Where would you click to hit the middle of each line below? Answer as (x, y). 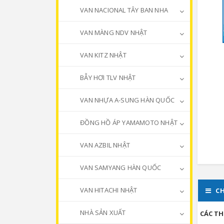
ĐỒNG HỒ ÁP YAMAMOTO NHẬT (128, 122)
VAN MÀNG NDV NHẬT (113, 32)
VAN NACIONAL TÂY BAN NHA (123, 10)
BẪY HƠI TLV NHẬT (107, 77)
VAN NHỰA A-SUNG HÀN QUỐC (126, 100)
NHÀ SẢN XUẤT (102, 212)
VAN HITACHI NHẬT (108, 190)
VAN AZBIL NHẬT (104, 145)
